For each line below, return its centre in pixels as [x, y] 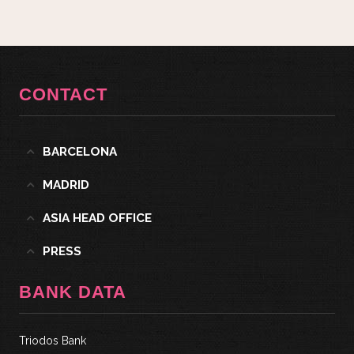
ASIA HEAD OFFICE [98, 218]
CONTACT [64, 94]
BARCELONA [80, 151]
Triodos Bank [53, 340]
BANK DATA [73, 292]
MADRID [66, 185]
